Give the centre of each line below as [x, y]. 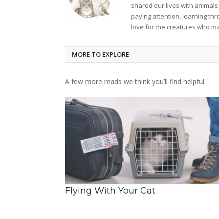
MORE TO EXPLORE [100, 55]
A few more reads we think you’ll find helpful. [135, 82]
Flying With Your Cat [110, 191]
